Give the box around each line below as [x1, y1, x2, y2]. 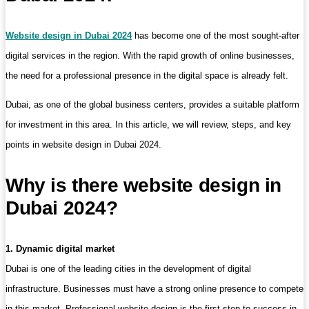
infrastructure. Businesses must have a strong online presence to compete [6, 283, 303, 294]
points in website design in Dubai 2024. [6, 139, 161, 150]
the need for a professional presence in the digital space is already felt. [6, 70, 288, 81]
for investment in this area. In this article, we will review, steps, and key [6, 119, 291, 130]
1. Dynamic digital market [6, 243, 114, 254]
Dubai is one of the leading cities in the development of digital [6, 263, 251, 274]
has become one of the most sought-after [134, 30, 299, 41]
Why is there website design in [6, 175, 282, 196]
